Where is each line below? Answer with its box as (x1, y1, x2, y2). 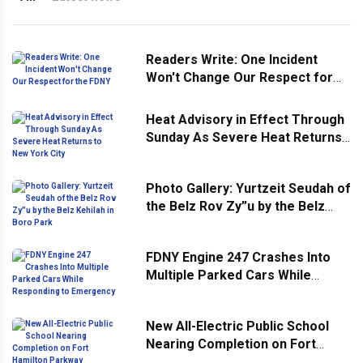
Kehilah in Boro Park (146, 216, 270, 232)
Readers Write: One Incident (146, 51, 318, 67)
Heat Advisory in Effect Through (146, 111, 344, 127)
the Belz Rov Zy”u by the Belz (146, 198, 325, 214)
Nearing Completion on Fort (146, 335, 316, 352)
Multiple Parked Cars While (146, 267, 311, 283)
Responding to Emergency (146, 284, 307, 301)
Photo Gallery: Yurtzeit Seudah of (146, 180, 351, 196)
